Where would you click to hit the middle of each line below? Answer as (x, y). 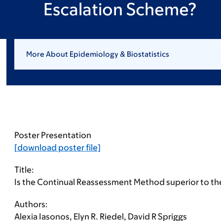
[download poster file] (57, 147)
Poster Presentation (53, 135)
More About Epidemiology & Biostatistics (97, 54)
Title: (24, 170)
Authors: (31, 204)
